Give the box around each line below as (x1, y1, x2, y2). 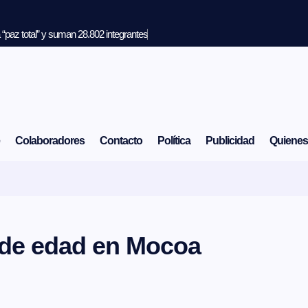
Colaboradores (14, 135, 85, 147)
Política (157, 135, 190, 147)
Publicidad (205, 135, 254, 147)
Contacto (99, 135, 142, 147)
